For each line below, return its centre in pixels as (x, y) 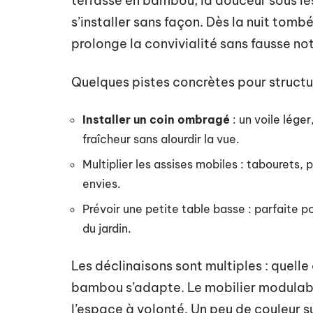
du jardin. (107, 228)
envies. (102, 184)
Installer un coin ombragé (156, 119)
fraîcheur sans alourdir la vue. (161, 139)
